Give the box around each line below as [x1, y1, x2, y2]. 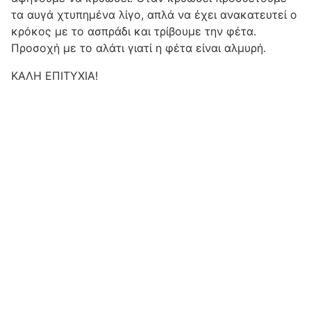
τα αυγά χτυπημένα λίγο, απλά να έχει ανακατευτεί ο [11, 8, 297, 22]
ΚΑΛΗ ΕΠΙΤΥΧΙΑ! [11, 69, 98, 83]
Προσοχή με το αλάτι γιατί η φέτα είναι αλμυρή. [11, 41, 266, 55]
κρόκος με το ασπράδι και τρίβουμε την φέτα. [11, 24, 256, 38]
